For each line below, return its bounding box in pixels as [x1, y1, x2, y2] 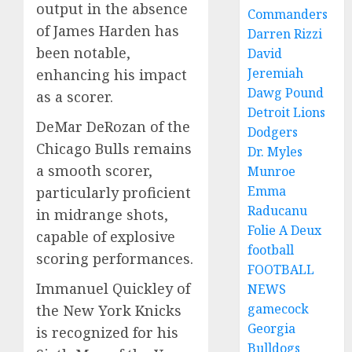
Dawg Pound [247, 84, 324, 101]
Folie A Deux [247, 222, 322, 239]
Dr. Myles [247, 143, 303, 160]
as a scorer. [36, 87, 113, 107]
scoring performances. [36, 249, 193, 269]
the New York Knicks [36, 301, 181, 321]
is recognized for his [36, 323, 178, 343]
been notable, [36, 43, 130, 63]
